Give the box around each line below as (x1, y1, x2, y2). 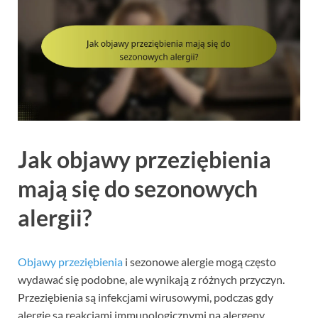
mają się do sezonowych (18, 175, 258, 203)
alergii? (18, 204, 92, 232)
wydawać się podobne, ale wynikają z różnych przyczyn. (18, 273, 285, 287)
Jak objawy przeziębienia (18, 146, 271, 174)
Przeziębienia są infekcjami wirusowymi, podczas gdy (18, 290, 273, 305)
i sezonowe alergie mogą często (123, 255, 276, 269)
